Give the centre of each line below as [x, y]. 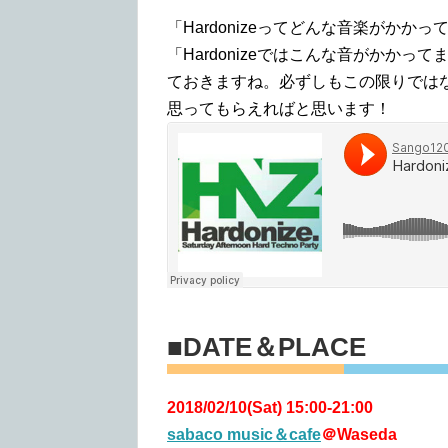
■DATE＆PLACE [266, 346]
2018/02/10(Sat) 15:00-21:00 [270, 407]
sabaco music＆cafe [244, 434]
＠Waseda [359, 434]
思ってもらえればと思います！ [279, 108]
